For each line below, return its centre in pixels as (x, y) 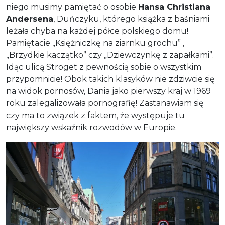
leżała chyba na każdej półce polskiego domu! (97, 31)
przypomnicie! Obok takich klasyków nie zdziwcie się (110, 79)
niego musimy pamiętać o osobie (72, 7)
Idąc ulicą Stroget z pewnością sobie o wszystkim (104, 67)
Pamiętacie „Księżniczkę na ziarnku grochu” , (95, 43)
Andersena (30, 19)
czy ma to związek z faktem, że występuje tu (95, 115)
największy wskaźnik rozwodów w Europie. (91, 127)
